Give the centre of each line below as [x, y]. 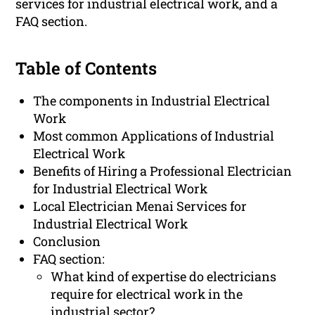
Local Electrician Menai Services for [140, 206]
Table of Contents [86, 69]
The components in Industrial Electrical [152, 101]
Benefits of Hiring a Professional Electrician [163, 171]
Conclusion [67, 242]
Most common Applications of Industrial [154, 136]
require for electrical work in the [147, 294]
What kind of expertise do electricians [164, 277]
